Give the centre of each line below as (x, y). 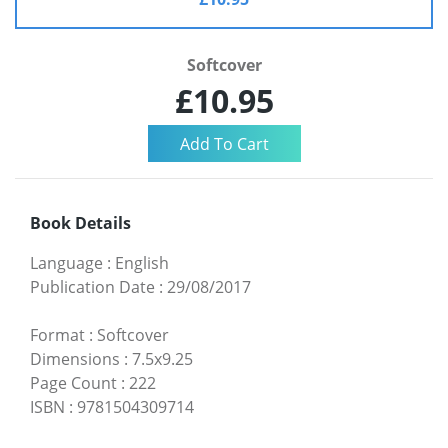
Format (57, 334)
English (142, 262)
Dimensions (75, 358)
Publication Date (92, 286)
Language (66, 262)
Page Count (73, 382)
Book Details (80, 222)
